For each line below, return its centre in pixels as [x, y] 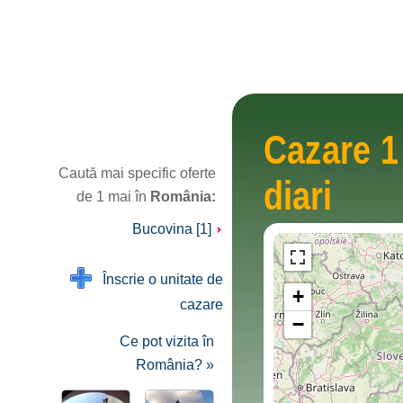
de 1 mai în [113, 197]
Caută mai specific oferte [137, 173]
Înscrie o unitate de [157, 279]
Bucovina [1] [174, 229]
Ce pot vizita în [167, 341]
